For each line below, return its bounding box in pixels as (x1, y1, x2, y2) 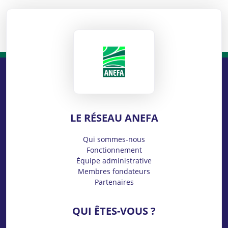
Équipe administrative (76, 156, 152, 166)
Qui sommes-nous (83, 134, 145, 145)
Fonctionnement (86, 145, 142, 155)
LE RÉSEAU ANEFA (70, 111, 158, 125)
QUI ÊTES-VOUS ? (72, 204, 156, 218)
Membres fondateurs (78, 166, 150, 177)
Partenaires (94, 177, 134, 187)
